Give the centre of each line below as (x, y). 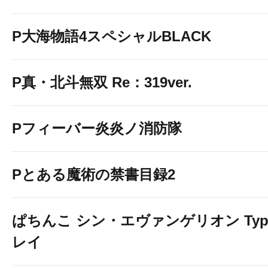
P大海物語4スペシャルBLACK (112, 36)
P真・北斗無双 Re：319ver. (102, 82)
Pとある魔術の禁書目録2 (94, 174)
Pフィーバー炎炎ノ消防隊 (97, 128)
